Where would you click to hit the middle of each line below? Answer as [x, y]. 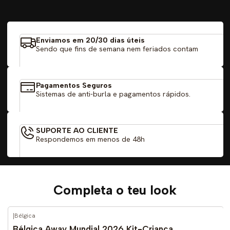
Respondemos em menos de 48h [90, 139]
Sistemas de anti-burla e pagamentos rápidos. [113, 94]
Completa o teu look [115, 190]
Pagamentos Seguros [74, 85]
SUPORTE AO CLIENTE [77, 130]
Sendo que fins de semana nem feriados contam [117, 49]
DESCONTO [62, 223]
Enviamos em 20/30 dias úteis [90, 40]
